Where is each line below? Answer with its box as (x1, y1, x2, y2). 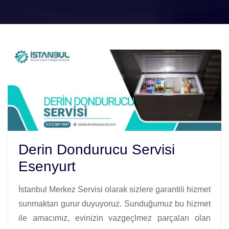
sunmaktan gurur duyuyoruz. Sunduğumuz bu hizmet (18, 199, 211, 208)
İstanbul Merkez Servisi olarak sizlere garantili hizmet (18, 185, 211, 194)
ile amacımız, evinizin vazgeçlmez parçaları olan (18, 213, 211, 222)
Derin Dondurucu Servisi (18, 141, 175, 157)
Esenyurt (18, 158, 76, 174)
